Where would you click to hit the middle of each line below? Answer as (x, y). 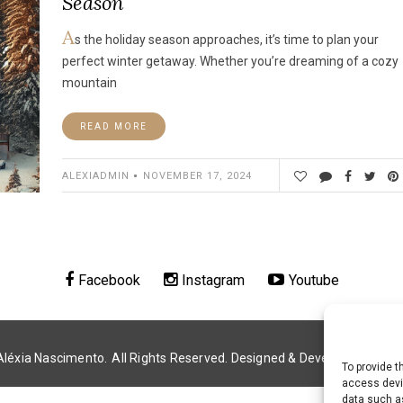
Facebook (109, 280)
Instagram (213, 280)
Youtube (313, 280)
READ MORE (114, 126)
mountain (90, 83)
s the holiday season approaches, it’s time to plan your (227, 40)
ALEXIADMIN (96, 175)
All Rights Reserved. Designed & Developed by (246, 358)
